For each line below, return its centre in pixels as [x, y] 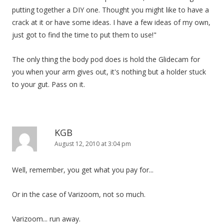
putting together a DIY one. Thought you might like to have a [110, 10]
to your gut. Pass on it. [48, 84]
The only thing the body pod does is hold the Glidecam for [106, 59]
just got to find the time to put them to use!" [84, 35]
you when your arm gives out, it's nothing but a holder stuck [109, 72]
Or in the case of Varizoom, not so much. [79, 194]
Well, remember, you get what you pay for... [83, 170]
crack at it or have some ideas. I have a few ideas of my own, [111, 22]
